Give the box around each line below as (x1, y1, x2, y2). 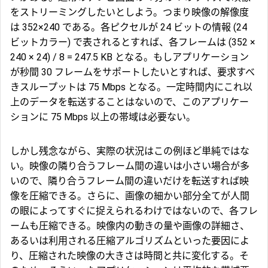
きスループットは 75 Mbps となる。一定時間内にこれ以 (10, 81, 252, 93)
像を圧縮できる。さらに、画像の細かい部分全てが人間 (10, 190, 249, 202)
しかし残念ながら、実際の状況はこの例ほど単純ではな (10, 145, 249, 157)
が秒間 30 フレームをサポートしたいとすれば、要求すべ (10, 66, 255, 78)
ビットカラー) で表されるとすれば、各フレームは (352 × (10, 36, 255, 48)
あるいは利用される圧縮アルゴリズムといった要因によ (10, 234, 249, 246)
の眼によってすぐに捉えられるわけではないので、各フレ (10, 205, 258, 217)
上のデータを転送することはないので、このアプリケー (10, 96, 249, 108)
